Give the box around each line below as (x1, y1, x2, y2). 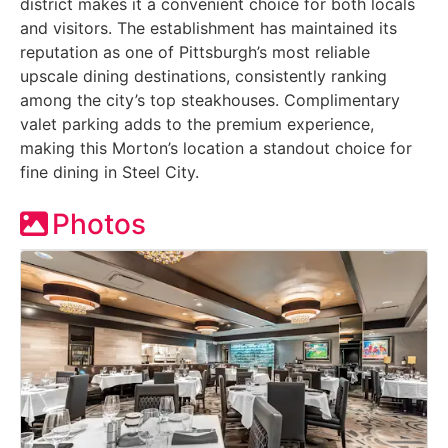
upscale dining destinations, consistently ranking (20, 65, 387, 86)
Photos (52, 206, 146, 241)
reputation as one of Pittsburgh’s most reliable (20, 41, 370, 62)
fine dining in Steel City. (20, 161, 199, 182)
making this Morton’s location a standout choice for (20, 137, 412, 158)
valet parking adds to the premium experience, (20, 113, 374, 134)
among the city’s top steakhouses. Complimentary (20, 89, 400, 110)
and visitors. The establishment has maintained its (20, 17, 397, 38)
